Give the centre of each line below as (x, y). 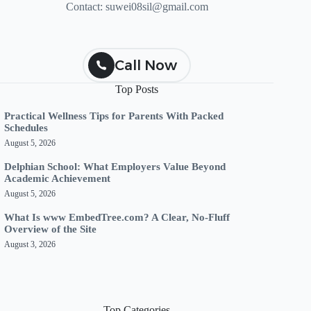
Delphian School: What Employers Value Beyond (115, 166)
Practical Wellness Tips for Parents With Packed (114, 116)
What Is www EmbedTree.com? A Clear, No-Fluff (117, 217)
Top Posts (137, 90)
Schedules (26, 127)
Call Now (146, 66)
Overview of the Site (50, 229)
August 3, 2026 (30, 244)
